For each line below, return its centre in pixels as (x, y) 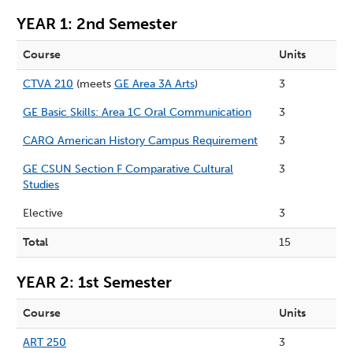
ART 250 (45, 343)
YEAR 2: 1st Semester (94, 282)
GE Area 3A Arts (154, 84)
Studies (41, 185)
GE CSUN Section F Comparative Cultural (128, 169)
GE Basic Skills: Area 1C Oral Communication (137, 113)
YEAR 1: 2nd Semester (97, 24)
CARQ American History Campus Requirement (140, 141)
